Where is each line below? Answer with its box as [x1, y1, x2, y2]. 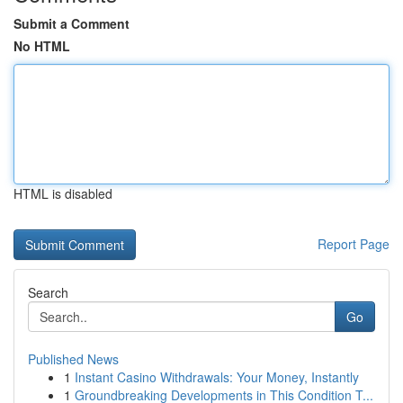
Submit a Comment [13, 14, 130, 32]
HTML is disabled [13, 184, 112, 202]
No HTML [13, 37, 70, 55]
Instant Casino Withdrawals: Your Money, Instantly [75, 368, 359, 386]
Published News [28, 350, 119, 368]
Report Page [318, 235, 390, 253]
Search [28, 283, 68, 301]
